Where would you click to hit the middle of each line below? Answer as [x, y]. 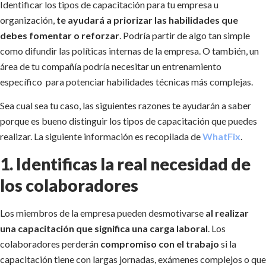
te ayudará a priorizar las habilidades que [147, 20]
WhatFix [221, 137]
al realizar [227, 213]
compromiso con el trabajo [160, 243]
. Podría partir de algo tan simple [185, 36]
